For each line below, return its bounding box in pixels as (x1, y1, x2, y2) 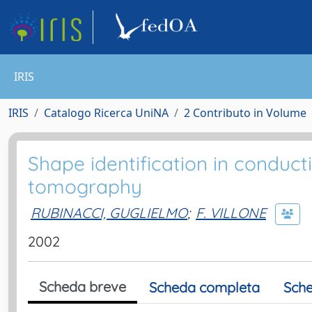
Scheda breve (39, 278, 126, 295)
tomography (28, 174, 142, 198)
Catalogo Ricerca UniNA (44, 105, 169, 120)
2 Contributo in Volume (184, 105, 306, 120)
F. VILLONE (196, 203, 266, 221)
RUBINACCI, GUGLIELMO (31, 203, 187, 221)
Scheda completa (149, 279, 260, 296)
